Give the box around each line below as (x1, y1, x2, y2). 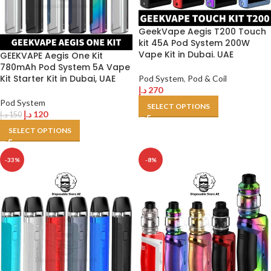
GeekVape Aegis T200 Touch (139, 25, 266, 38)
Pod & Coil (188, 73, 227, 83)
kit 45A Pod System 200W (139, 37, 250, 49)
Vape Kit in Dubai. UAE (139, 48, 233, 60)
